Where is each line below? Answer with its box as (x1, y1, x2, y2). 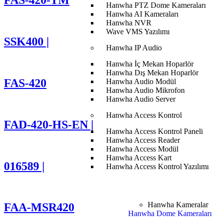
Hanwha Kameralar (148, 200, 209, 209)
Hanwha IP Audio (106, 44, 162, 52)
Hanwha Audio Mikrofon (106, 86, 185, 94)
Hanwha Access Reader (106, 136, 180, 144)
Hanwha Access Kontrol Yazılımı (106, 162, 209, 171)
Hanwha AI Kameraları (106, 10, 179, 18)
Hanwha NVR (106, 19, 152, 27)
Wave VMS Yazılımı (106, 27, 170, 36)
